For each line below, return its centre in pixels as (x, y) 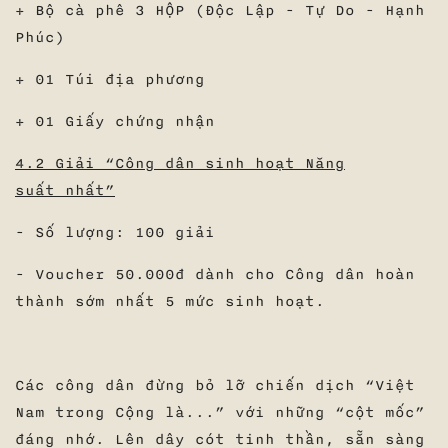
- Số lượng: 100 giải (120, 233)
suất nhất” (65, 191)
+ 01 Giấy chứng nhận (120, 122)
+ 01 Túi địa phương (110, 80)
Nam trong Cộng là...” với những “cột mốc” (220, 413)
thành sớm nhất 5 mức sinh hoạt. (170, 302)
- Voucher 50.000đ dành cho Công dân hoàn (215, 275)
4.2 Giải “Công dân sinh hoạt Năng (180, 164)
